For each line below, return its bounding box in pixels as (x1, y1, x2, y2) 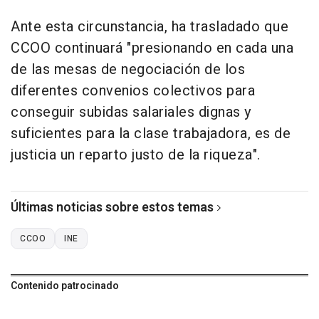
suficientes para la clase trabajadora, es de (11, 122, 291, 144)
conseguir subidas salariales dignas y (11, 101, 251, 122)
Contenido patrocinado (11, 278, 119, 293)
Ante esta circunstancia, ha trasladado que (11, 16, 288, 37)
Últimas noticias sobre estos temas (11, 197, 214, 217)
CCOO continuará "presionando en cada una (11, 37, 293, 58)
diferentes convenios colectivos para (11, 80, 255, 101)
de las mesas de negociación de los (11, 58, 245, 80)
